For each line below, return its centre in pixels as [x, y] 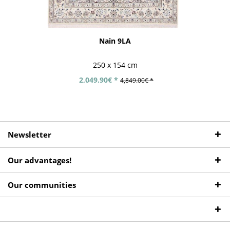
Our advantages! [40, 160]
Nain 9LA [115, 41]
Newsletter [30, 135]
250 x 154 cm [115, 65]
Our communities [42, 185]
